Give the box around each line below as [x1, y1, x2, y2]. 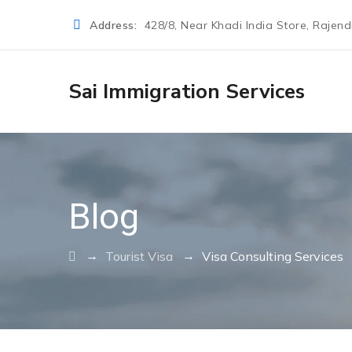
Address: [90, 18, 141, 32]
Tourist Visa [105, 248, 173, 264]
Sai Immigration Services [68, 78, 305, 105]
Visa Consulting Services [202, 248, 343, 264]
